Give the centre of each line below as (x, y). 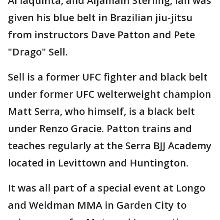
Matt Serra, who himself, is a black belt (101, 111)
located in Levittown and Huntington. (98, 163)
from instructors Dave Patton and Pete (101, 35)
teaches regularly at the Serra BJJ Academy (110, 146)
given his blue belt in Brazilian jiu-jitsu (100, 17)
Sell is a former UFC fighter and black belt (108, 77)
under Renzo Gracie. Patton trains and (100, 128)
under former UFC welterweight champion (110, 94)
